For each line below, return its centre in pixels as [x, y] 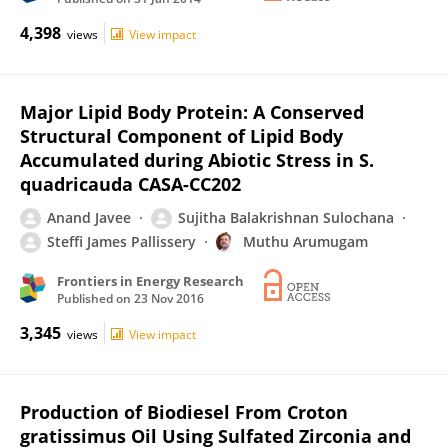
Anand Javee [89, 217]
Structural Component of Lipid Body [181, 136]
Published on [95, 298]
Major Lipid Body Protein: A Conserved [192, 112]
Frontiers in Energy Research [150, 281]
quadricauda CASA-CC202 [130, 184]
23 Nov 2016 [169, 298]
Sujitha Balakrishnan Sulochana [286, 217]
